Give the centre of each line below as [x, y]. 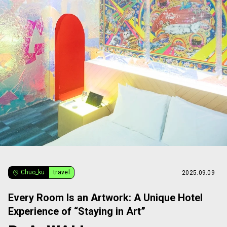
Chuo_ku [33, 172]
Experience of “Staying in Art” [77, 211]
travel [62, 172]
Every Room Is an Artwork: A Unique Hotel [105, 198]
